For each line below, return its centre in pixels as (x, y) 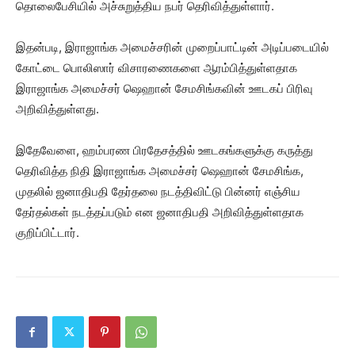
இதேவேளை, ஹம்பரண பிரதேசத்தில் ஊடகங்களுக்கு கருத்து (164, 150)
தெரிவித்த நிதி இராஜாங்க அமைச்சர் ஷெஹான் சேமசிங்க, (160, 170)
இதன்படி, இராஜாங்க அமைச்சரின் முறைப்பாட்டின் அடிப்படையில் (172, 47)
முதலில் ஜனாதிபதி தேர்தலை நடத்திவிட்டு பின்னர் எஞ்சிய (158, 191)
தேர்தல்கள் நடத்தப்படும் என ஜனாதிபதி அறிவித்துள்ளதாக (160, 212)
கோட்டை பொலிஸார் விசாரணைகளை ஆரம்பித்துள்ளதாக (157, 67)
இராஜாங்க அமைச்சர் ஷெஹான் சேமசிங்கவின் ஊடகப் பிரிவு (164, 88)
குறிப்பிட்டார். (48, 232)
